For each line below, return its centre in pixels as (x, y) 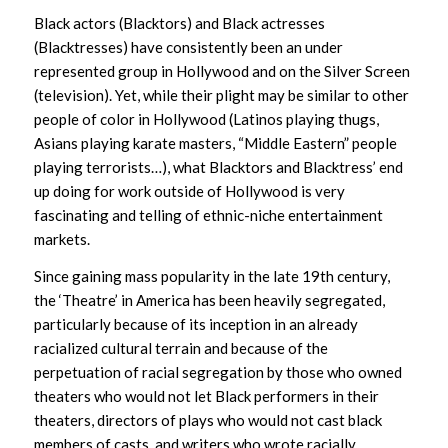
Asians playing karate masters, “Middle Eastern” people (215, 143)
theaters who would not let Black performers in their (206, 395)
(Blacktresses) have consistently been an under (188, 47)
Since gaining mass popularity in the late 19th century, (211, 275)
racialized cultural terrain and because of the (180, 347)
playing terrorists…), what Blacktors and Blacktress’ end (218, 167)
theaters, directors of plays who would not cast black (207, 419)
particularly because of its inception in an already (195, 323)
